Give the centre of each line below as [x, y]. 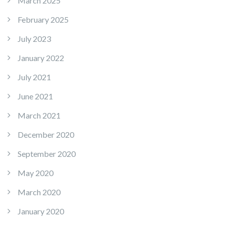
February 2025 [43, 20]
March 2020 [39, 192]
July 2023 [34, 39]
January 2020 [41, 211]
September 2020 [47, 154]
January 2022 [41, 58]
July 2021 [34, 77]
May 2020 [36, 173]
